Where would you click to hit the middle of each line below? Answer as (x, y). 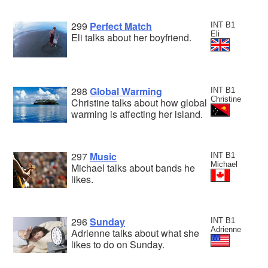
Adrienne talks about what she (135, 233)
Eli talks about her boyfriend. (131, 38)
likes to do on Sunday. (118, 245)
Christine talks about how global (139, 103)
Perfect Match (121, 26)
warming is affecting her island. (137, 114)
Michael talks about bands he (133, 168)
